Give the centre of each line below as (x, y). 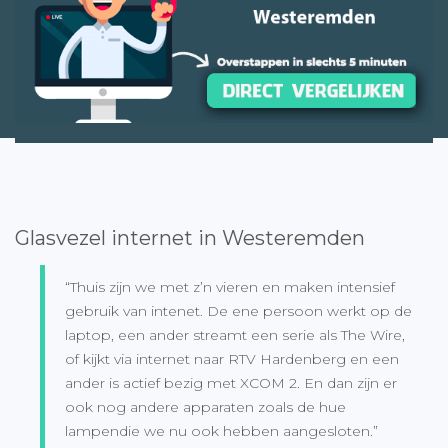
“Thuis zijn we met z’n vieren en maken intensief (230, 286)
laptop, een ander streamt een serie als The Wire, (235, 334)
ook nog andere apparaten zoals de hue (205, 406)
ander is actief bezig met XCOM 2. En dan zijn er (231, 382)
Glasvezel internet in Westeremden (190, 237)
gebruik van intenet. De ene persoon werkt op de (238, 310)
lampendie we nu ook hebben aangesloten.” (221, 430)
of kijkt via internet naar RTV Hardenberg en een (232, 358)
